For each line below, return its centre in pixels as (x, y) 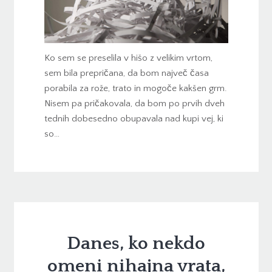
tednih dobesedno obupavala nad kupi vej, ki (134, 119)
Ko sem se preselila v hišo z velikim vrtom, (128, 58)
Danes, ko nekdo (136, 244)
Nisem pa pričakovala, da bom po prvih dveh (134, 104)
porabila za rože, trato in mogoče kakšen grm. (135, 89)
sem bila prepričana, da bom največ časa (126, 73)
